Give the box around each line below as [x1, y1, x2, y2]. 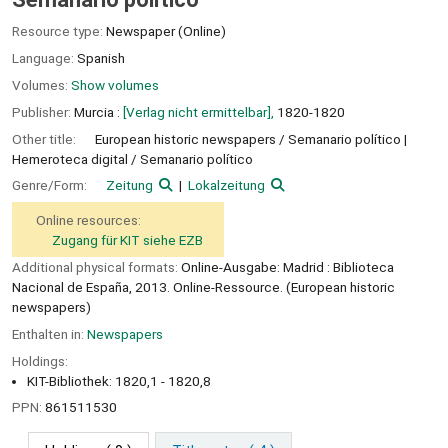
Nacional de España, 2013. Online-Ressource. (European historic [12, 278, 395, 295]
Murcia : [74, 103, 120, 120]
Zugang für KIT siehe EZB [52, 232, 203, 249]
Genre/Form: [12, 177, 90, 194]
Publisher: [12, 103, 74, 120]
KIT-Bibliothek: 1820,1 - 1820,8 [27, 372, 211, 389]
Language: [12, 50, 77, 67]
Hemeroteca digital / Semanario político [12, 150, 253, 167]
